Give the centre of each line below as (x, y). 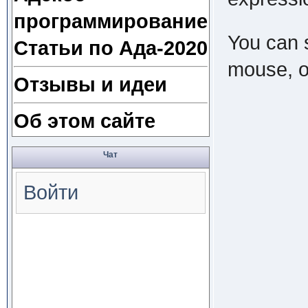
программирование (110, 21)
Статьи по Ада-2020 (110, 48)
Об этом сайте (84, 121)
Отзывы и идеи (90, 85)
